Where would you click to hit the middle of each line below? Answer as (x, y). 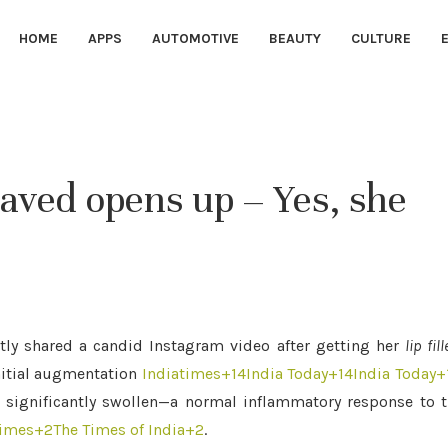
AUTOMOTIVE (195, 38)
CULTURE (381, 38)
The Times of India (119, 429)
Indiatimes (181, 373)
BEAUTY (295, 38)
